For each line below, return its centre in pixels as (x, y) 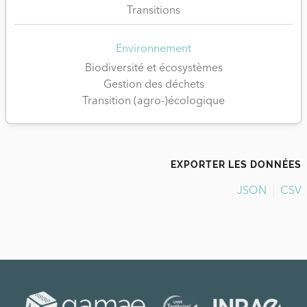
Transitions (153, 11)
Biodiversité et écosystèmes (153, 69)
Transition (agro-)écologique (153, 101)
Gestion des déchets (153, 85)
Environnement (153, 49)
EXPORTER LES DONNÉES (236, 164)
